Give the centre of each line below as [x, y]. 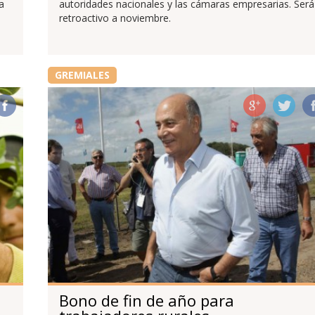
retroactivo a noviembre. [115, 18]
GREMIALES [82, 75]
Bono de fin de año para [146, 300]
